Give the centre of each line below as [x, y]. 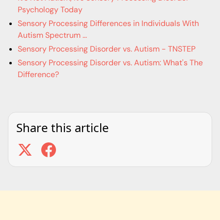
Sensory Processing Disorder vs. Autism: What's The [110, 63]
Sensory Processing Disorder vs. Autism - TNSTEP [107, 49]
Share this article [63, 127]
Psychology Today [50, 10]
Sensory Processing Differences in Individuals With [108, 23]
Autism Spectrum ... [52, 35]
